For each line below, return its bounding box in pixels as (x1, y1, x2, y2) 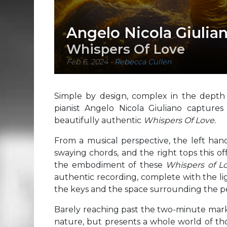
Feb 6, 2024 (66, 57, 108, 67)
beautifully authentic (54, 116, 143, 125)
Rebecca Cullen (115, 57, 172, 67)
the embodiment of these (54, 160, 166, 170)
